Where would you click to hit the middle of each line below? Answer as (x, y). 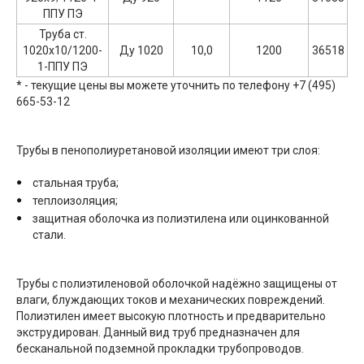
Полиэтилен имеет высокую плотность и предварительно (171, 316)
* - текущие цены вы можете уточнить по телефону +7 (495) (176, 85)
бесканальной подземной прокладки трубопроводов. (160, 349)
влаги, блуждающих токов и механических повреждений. (171, 300)
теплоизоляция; (75, 201)
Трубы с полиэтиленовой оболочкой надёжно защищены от (177, 284)
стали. (49, 235)
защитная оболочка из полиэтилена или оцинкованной (181, 219)
